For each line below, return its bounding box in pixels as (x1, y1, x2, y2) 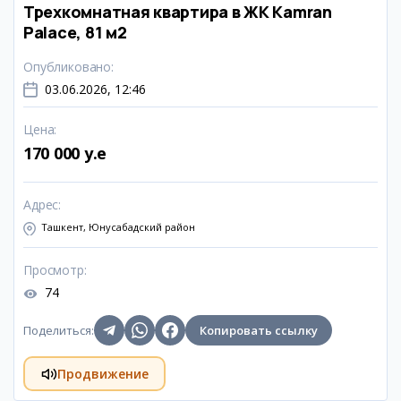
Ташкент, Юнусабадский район (41, 220, 195, 234)
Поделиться (23, 322, 91, 338)
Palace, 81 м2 (23, 21, 127, 43)
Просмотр (23, 261, 84, 278)
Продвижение (56, 364, 149, 382)
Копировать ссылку (200, 322, 318, 338)
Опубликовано (23, 58, 112, 75)
